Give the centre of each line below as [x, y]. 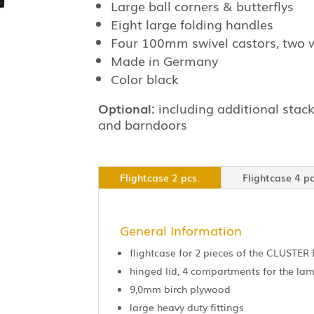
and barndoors [143, 124]
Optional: [129, 108]
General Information [181, 230]
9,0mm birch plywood [180, 288]
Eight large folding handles [192, 24]
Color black [145, 79]
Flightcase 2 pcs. [160, 177]
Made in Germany [165, 61]
